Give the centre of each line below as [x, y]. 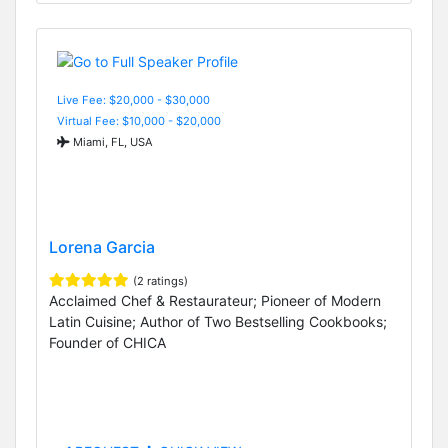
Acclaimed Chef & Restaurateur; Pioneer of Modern [215, 301]
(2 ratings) [160, 281]
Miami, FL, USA [111, 141]
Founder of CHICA [107, 343]
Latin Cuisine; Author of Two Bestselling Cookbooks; [218, 322]
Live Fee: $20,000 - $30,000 [133, 99]
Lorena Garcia [102, 247]
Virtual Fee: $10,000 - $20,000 [139, 120]
